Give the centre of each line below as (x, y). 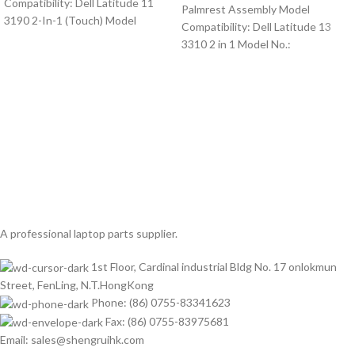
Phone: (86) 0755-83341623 (161, 303)
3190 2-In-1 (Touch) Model (70, 21)
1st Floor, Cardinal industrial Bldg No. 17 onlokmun (214, 267)
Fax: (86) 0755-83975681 (167, 321)
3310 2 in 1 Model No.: (236, 44)
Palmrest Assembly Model (246, 10)
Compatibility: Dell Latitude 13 (256, 27)
